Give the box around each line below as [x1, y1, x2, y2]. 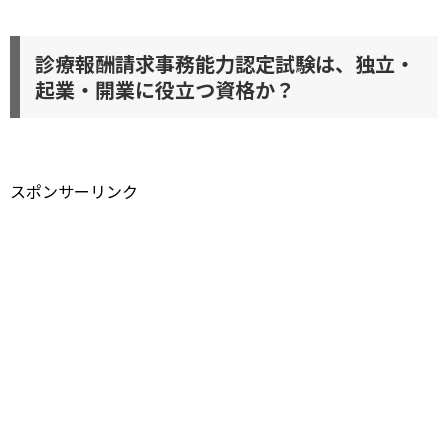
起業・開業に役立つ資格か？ [35, 75, 295, 104]
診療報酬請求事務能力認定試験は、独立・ [35, 49, 415, 78]
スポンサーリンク [10, 179, 138, 203]
